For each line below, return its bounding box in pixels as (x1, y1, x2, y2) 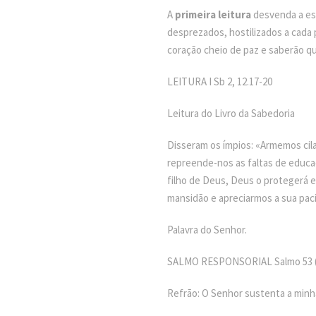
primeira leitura (175, 8, 251, 21)
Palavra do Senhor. (167, 223, 247, 236)
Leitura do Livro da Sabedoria (167, 107, 295, 120)
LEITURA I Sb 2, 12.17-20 (167, 75, 272, 88)
